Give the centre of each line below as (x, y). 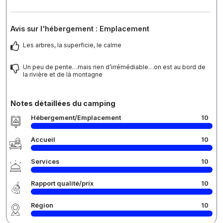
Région (42, 206)
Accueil (43, 140)
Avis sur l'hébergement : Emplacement (80, 29)
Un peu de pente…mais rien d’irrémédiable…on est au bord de (114, 67)
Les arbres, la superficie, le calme (72, 45)
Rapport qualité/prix (62, 184)
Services (45, 162)
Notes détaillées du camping (63, 104)
